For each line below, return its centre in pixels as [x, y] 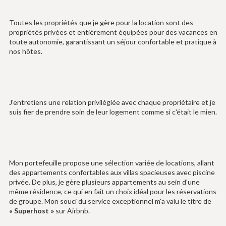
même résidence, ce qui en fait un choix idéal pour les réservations [112, 192]
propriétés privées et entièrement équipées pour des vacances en [113, 32]
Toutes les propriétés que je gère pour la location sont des [101, 23]
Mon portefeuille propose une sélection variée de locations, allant [111, 163]
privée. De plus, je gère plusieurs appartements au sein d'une [104, 182]
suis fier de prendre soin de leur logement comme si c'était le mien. [113, 112]
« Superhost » [31, 211]
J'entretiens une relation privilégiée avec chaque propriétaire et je [112, 102]
